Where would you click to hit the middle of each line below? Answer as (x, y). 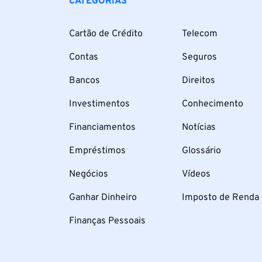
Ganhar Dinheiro (103, 197)
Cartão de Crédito (106, 34)
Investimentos (99, 104)
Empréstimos (97, 151)
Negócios (89, 174)
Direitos (198, 80)
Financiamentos (102, 127)
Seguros (199, 57)
